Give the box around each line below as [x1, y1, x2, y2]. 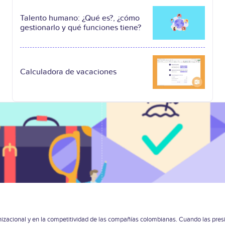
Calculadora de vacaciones [20, 67, 117, 77]
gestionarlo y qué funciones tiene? [20, 22, 141, 33]
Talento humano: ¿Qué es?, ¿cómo [20, 13, 140, 23]
